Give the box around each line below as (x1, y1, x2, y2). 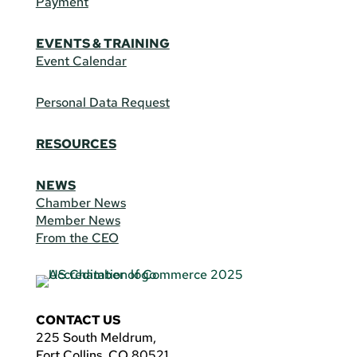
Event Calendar (35, 53, 127, 70)
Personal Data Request (35, 94, 170, 112)
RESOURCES (35, 135, 116, 153)
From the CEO (35, 229, 119, 247)
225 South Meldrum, (35, 329, 156, 347)
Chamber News (35, 194, 126, 212)
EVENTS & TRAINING (35, 35, 170, 53)
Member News (35, 212, 120, 229)
